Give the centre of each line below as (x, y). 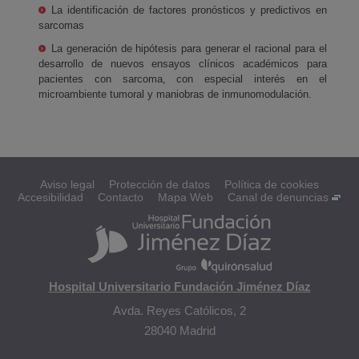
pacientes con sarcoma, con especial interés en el (183, 79)
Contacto (121, 197)
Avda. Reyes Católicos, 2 (179, 310)
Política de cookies (272, 184)
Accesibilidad (50, 197)
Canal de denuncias (278, 197)
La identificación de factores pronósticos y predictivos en (189, 10)
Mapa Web (186, 197)
